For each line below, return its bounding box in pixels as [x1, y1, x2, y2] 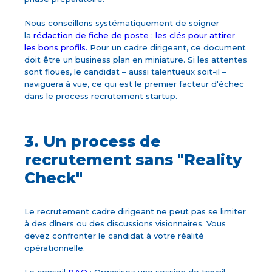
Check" [24, 169, 83, 188]
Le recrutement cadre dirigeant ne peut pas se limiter [24, 206, 246, 217]
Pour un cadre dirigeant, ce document [87, 42, 246, 53]
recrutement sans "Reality [24, 151, 243, 169]
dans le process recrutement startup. [24, 91, 178, 101]
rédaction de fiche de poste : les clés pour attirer [33, 30, 236, 41]
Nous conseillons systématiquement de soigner [24, 18, 220, 29]
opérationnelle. [24, 243, 86, 253]
